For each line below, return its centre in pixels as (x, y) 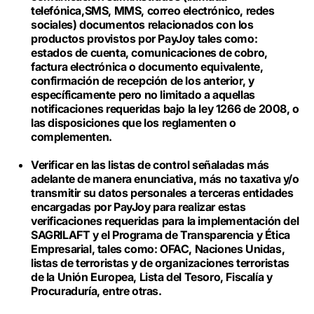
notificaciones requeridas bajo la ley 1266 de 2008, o (165, 109)
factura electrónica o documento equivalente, (147, 67)
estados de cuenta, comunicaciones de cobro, (149, 53)
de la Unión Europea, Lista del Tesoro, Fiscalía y (152, 277)
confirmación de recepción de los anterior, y (143, 81)
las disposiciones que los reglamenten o (134, 123)
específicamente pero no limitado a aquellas (143, 95)
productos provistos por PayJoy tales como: (144, 39)
